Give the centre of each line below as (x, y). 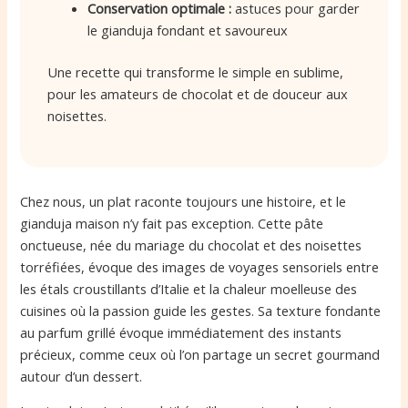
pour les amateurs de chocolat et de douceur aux (198, 94)
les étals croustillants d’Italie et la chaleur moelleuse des (189, 288)
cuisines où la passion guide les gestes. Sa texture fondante (201, 310)
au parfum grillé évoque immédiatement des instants (181, 332)
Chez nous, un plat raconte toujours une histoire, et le (184, 201)
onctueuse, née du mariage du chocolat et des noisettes (191, 245)
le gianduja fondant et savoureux (188, 31)
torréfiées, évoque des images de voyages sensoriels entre (200, 266)
